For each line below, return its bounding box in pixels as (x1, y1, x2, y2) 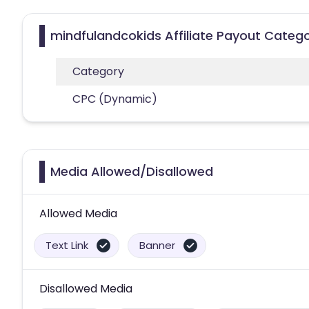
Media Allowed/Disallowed (50, 162, 213, 180)
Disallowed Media (39, 280, 132, 297)
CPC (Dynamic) (72, 90, 157, 107)
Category (72, 63, 124, 79)
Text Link (46, 237, 88, 252)
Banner (139, 237, 175, 252)
